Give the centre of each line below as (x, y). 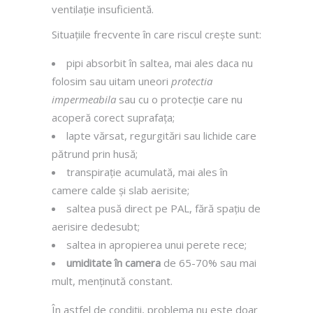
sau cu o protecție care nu (179, 99)
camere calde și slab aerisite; (121, 190)
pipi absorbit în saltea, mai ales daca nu (160, 63)
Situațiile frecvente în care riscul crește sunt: (156, 34)
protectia (192, 81)
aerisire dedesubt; (96, 226)
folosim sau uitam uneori (111, 81)
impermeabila (84, 99)
